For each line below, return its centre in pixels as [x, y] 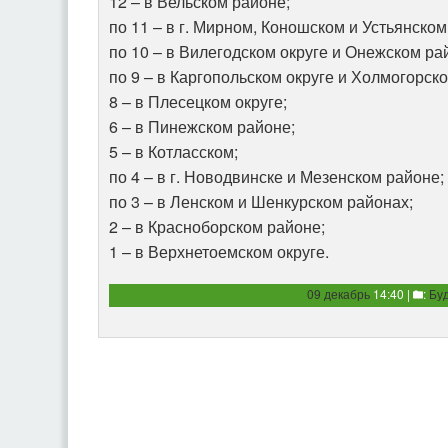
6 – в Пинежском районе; [202, 127]
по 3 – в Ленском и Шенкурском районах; [261, 202]
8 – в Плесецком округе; [198, 102]
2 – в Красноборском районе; [217, 227]
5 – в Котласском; [173, 152]
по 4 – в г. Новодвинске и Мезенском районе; [276, 177]
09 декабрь [338, 294]
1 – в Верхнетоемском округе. [219, 252]
